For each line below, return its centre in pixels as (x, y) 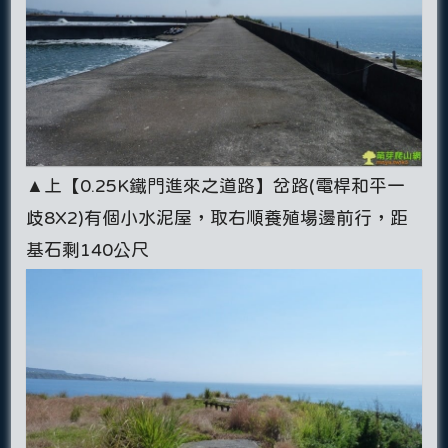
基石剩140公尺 (88, 249)
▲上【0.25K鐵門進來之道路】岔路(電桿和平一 (216, 185)
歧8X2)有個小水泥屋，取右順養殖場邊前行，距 (217, 217)
